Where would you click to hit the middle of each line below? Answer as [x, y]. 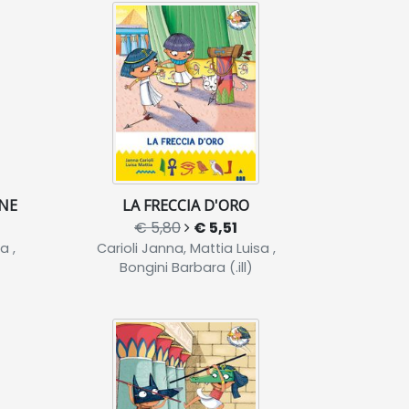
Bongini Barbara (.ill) [186, 267]
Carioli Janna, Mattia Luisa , [186, 248]
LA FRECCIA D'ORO [186, 205]
